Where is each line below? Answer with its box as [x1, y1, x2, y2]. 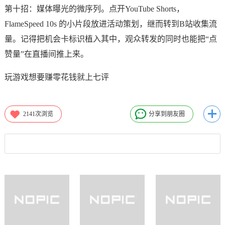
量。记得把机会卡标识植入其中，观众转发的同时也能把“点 [4, 35, 217, 43]
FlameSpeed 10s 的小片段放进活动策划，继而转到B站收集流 [4, 20, 217, 28]
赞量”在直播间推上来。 [4, 50, 88, 58]
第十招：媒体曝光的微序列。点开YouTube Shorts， [4, 5, 184, 13]
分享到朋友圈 [149, 110, 185, 118]
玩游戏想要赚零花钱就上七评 [4, 73, 109, 81]
